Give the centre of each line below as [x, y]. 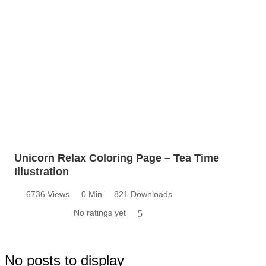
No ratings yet [100, 213]
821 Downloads [143, 194]
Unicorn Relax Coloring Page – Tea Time [117, 158]
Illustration [42, 172]
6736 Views [48, 194]
